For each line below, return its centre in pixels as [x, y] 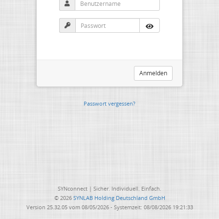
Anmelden [153, 73]
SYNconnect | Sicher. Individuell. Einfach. [109, 188]
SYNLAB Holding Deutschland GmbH [119, 198]
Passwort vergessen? [109, 103]
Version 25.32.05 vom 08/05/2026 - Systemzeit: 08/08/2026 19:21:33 [109, 207]
